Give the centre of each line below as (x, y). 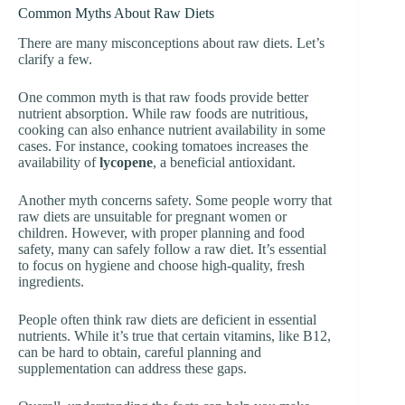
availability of (59, 162)
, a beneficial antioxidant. (224, 162)
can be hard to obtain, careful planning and (140, 352)
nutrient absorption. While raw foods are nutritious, (163, 113)
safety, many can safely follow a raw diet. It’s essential (172, 249)
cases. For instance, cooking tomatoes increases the (163, 146)
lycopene (126, 162)
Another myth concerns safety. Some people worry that (175, 200)
